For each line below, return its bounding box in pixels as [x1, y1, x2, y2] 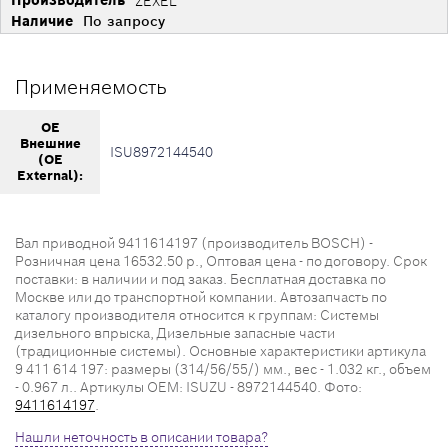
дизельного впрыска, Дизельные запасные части [15, 324, 335, 342]
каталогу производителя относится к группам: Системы [15, 306, 379, 324]
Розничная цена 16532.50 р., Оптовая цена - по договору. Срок [15, 252, 427, 270]
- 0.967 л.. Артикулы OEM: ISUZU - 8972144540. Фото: [15, 378, 362, 396]
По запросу [83, 11, 165, 30]
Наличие [11, 11, 73, 30]
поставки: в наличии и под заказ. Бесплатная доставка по [15, 270, 386, 288]
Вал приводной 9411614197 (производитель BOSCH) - [15, 234, 373, 252]
